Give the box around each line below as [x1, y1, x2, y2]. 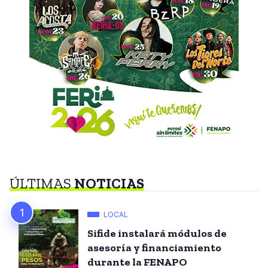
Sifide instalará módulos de [87, 226, 227, 240]
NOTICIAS [74, 174, 144, 192]
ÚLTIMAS [10, 174, 74, 192]
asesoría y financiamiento [87, 240, 221, 254]
